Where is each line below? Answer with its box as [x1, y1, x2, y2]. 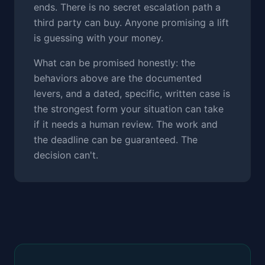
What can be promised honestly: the [34, 57, 195, 69]
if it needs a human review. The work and [34, 118, 218, 130]
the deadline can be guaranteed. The [34, 134, 198, 146]
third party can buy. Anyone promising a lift [34, 17, 229, 28]
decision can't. [34, 149, 98, 161]
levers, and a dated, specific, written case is [34, 88, 230, 99]
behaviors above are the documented [34, 72, 202, 84]
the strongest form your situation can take [34, 103, 224, 115]
